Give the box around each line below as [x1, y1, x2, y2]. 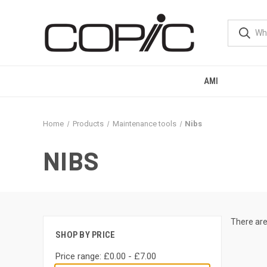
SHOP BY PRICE [55, 229, 116, 240]
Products [72, 119, 104, 128]
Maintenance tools [112, 119, 176, 128]
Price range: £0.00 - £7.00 [55, 250, 156, 262]
